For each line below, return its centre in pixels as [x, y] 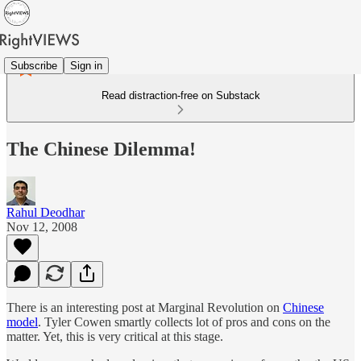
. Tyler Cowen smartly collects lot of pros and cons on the [184, 322]
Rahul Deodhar [46, 212]
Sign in [86, 65]
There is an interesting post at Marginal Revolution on [145, 307]
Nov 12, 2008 [42, 226]
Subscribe [34, 65]
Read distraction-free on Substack [180, 95]
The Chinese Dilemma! [101, 149]
